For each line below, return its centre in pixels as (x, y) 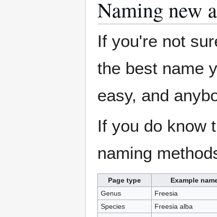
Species (113, 207)
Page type (124, 180)
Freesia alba (173, 207)
